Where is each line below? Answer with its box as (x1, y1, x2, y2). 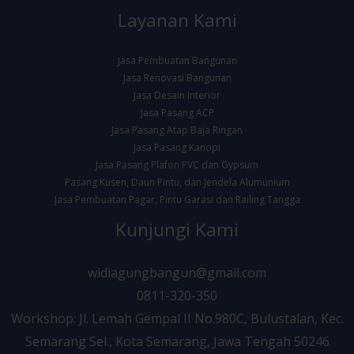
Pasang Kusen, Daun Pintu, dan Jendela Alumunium (64, 175, 290, 189)
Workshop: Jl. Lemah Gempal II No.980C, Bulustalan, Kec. (10, 309, 344, 327)
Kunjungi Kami (115, 217, 239, 242)
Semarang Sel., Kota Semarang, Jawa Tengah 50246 (24, 332, 330, 350)
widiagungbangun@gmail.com (88, 263, 266, 281)
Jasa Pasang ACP (140, 105, 214, 119)
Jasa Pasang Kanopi (134, 140, 220, 154)
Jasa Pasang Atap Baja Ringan (111, 122, 243, 137)
